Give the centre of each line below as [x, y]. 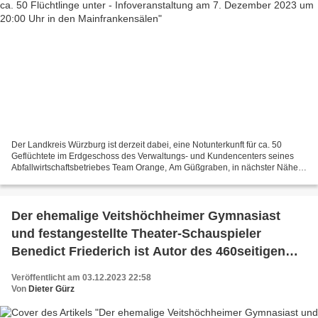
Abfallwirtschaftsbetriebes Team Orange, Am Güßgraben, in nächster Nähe [155, 167]
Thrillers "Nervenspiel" [81, 269]
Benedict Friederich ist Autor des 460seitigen [148, 251]
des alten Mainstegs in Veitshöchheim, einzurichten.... [114, 179]
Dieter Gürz [51, 289]
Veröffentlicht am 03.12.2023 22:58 [81, 277]
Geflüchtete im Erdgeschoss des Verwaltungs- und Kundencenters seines [153, 156]
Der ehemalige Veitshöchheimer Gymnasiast [146, 215]
